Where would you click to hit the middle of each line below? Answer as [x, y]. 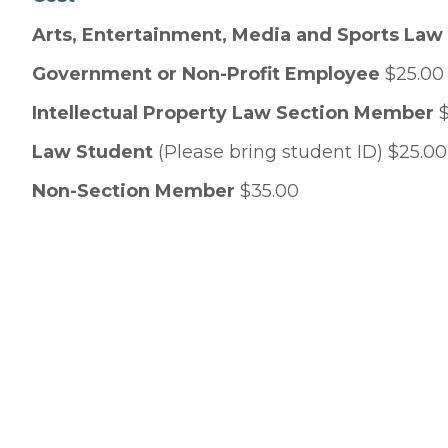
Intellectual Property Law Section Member [233, 113]
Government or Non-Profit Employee [206, 74]
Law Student [95, 152]
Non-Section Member [133, 191]
